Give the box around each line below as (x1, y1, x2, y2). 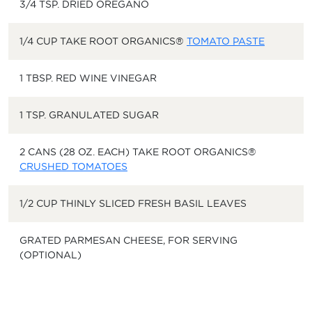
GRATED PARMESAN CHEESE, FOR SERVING (19, 235, 237, 246)
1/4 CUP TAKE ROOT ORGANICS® (19, 36, 187, 47)
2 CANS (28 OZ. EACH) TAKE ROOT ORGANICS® (19, 146, 256, 157)
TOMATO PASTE (187, 36, 265, 47)
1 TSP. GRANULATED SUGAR (19, 109, 159, 120)
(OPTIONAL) (19, 249, 81, 260)
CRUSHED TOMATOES (19, 161, 127, 172)
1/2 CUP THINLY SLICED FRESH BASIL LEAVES (19, 198, 247, 209)
